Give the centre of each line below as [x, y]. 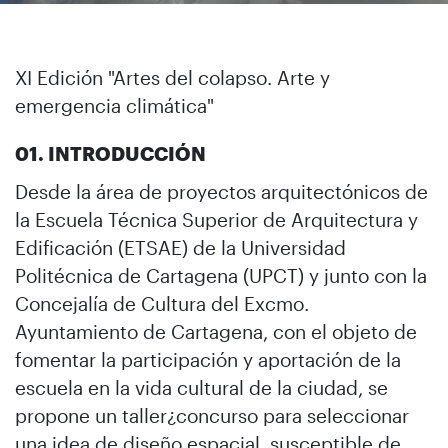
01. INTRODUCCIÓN [110, 153]
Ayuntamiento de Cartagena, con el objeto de [216, 331]
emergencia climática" [114, 105]
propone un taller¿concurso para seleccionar [212, 415]
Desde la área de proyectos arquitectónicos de [221, 191]
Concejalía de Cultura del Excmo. [162, 303]
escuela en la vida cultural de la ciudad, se [201, 387]
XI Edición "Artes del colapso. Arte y [172, 77]
